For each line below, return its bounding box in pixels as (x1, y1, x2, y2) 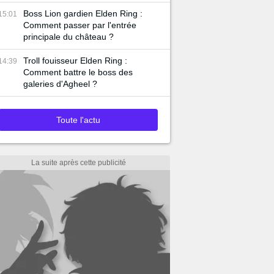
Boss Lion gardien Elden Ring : (23, 9, 143, 18)
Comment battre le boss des (23, 67, 133, 77)
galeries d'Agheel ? (23, 79, 97, 89)
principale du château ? (23, 32, 114, 42)
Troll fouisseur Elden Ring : (23, 56, 127, 65)
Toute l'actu (56, 115, 100, 125)
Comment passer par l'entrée (23, 20, 136, 30)
